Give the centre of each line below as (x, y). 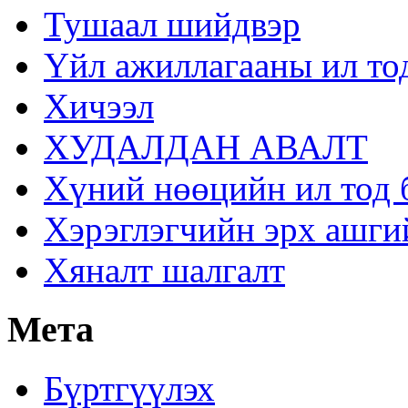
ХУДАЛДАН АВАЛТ (206, 148)
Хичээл (99, 107)
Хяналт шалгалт (164, 270)
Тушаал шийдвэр (172, 25)
